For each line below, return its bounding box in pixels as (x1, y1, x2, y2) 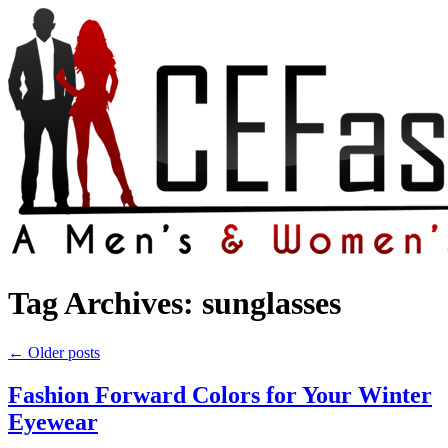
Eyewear (8, 408, 98, 435)
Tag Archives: (8, 285, 202, 322)
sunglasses (202, 285, 341, 322)
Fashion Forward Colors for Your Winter (8, 381, 432, 408)
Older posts (24, 343, 100, 361)
